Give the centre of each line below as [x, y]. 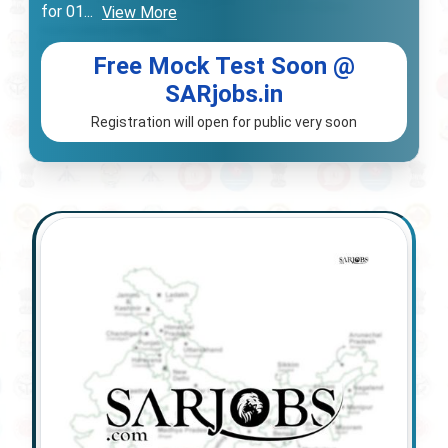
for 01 [62, 12]
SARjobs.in [224, 93]
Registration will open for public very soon [224, 121]
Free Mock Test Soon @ [224, 65]
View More [139, 12]
